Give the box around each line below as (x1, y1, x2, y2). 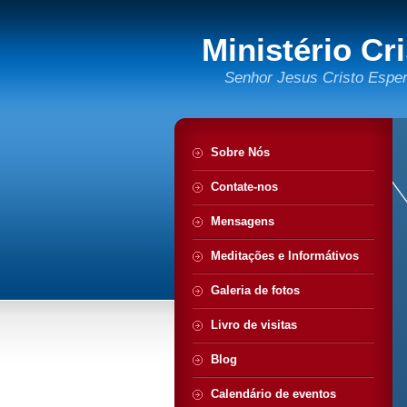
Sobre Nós (211, 145, 270, 159)
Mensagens (211, 214, 274, 228)
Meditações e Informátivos (211, 249, 359, 263)
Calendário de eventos (211, 387, 336, 401)
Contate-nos (211, 180, 278, 194)
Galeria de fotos (211, 283, 300, 297)
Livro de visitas (211, 318, 297, 332)
